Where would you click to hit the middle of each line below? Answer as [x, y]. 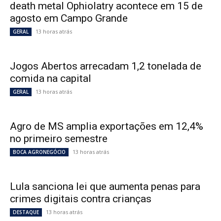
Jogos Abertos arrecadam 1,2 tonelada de [106, 66]
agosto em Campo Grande [69, 18]
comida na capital [52, 79]
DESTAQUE [26, 212]
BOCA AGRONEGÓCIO [39, 152]
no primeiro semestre [59, 139]
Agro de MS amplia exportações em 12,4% [107, 127]
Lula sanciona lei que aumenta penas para [105, 187]
